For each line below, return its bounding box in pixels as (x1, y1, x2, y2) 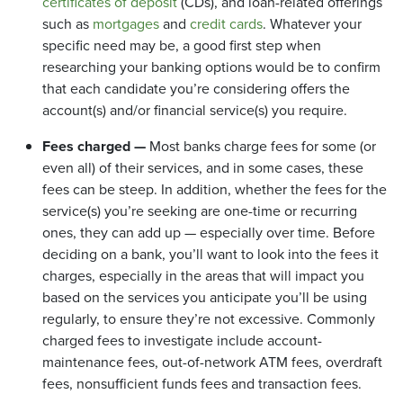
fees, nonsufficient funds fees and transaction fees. (42, 373, 362, 395)
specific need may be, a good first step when (42, 35, 321, 57)
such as (42, 13, 93, 35)
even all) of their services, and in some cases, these (42, 157, 363, 179)
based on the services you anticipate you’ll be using (42, 287, 367, 309)
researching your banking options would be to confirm (42, 57, 381, 78)
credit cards (190, 13, 263, 35)
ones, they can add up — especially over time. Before (42, 222, 375, 244)
